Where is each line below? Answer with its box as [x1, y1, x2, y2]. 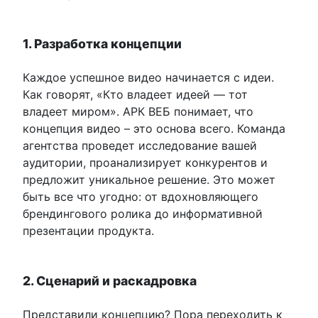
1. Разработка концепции [23, 36, 182, 52]
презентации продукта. [23, 224, 154, 238]
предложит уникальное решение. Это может [23, 172, 275, 187]
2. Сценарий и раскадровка [23, 273, 197, 289]
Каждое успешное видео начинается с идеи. [23, 70, 274, 85]
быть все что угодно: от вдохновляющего [23, 190, 258, 204]
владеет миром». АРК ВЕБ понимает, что [23, 104, 253, 119]
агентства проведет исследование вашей [23, 138, 257, 153]
